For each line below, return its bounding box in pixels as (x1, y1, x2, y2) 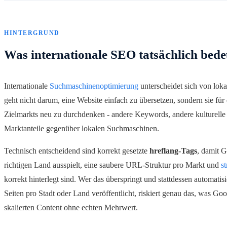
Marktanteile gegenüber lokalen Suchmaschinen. (4, 124, 159, 133)
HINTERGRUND (4, 29, 60, 37)
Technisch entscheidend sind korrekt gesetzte (4, 146, 149, 155)
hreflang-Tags (149, 146, 197, 155)
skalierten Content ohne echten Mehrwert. (4, 203, 138, 212)
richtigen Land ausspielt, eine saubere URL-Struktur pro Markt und (4, 160, 221, 169)
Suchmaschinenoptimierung (50, 81, 138, 90)
